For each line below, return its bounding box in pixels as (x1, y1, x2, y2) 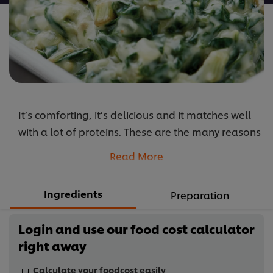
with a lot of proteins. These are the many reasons (18, 124, 261, 139)
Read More (110, 149, 163, 163)
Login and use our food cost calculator (18, 220, 255, 238)
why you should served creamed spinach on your (18, 141, 254, 156)
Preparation (171, 188, 229, 202)
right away (18, 237, 87, 255)
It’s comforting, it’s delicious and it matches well (18, 107, 251, 122)
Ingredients (44, 186, 102, 201)
